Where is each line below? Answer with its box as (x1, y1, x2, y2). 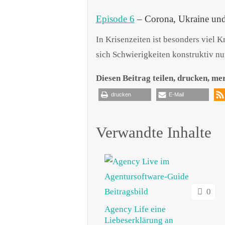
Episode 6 (95, 13, 135, 24)
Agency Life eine (104, 204, 166, 214)
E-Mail (168, 91, 184, 98)
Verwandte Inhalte (95, 124, 211, 141)
